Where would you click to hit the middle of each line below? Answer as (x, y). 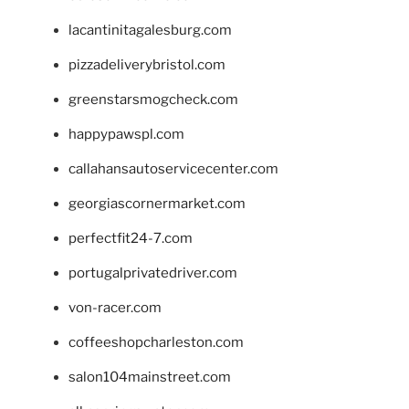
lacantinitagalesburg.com (150, 30)
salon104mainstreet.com (150, 377)
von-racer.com (115, 307)
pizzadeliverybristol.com (147, 64)
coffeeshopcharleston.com (156, 342)
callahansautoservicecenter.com (173, 168)
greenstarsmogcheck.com (153, 99)
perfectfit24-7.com (131, 238)
